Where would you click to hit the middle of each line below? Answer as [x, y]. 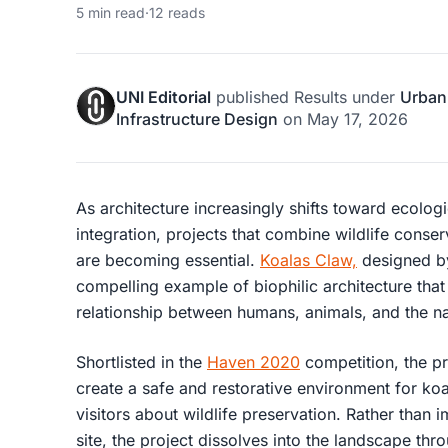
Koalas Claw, [308, 260]
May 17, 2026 [357, 119]
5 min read [110, 12]
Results [320, 97]
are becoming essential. [168, 260]
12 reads [177, 12]
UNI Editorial [163, 97]
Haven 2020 [253, 362]
